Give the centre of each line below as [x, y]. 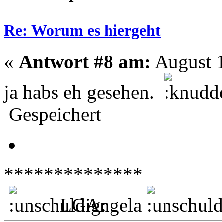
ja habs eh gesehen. [84, 92]
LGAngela [101, 205]
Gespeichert [53, 114]
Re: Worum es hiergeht [82, 30]
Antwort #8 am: [85, 62]
